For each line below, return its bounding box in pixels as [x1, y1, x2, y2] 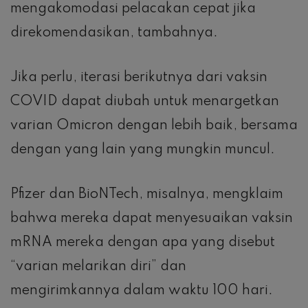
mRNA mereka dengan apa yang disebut [10, 235, 275, 250]
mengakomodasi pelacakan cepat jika [10, 1, 256, 16]
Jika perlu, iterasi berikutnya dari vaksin [10, 70, 267, 85]
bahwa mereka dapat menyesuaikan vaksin [10, 211, 293, 225]
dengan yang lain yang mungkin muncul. [10, 142, 275, 157]
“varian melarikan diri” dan [10, 259, 186, 274]
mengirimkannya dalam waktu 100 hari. [10, 283, 273, 298]
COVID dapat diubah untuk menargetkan [10, 94, 279, 109]
